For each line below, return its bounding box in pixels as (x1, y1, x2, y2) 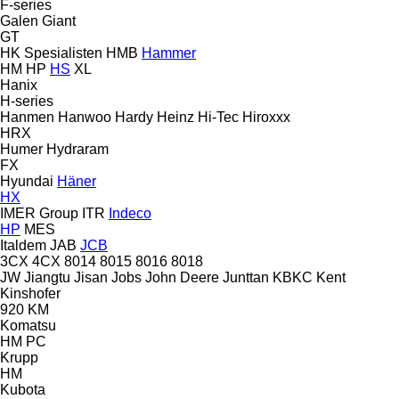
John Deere (145, 269, 219, 285)
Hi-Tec (198, 109, 239, 125)
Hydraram (46, 141, 109, 157)
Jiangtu (24, 269, 70, 285)
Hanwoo (58, 109, 111, 125)
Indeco (109, 205, 151, 221)
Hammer (142, 45, 196, 61)
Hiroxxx (242, 109, 290, 125)
